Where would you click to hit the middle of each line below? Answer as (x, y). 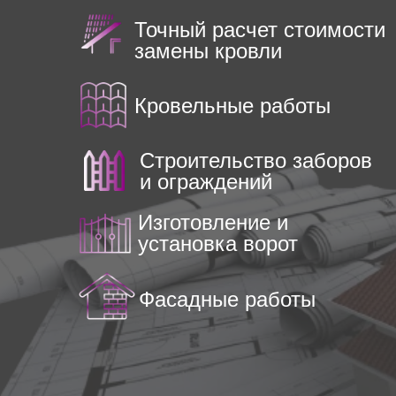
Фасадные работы (227, 299)
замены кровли (208, 51)
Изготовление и (213, 222)
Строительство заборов (256, 160)
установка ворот (218, 244)
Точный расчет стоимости (260, 30)
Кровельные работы (232, 106)
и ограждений (206, 182)
